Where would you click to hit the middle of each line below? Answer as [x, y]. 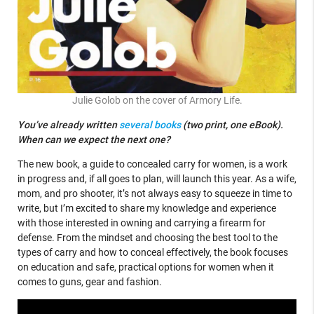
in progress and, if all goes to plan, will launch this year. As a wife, [157, 179]
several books [150, 125]
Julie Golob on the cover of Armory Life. [157, 101]
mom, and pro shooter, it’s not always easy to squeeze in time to [155, 194]
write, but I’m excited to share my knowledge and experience [146, 209]
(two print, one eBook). [232, 125]
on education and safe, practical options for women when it [145, 267]
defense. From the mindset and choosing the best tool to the [147, 238]
